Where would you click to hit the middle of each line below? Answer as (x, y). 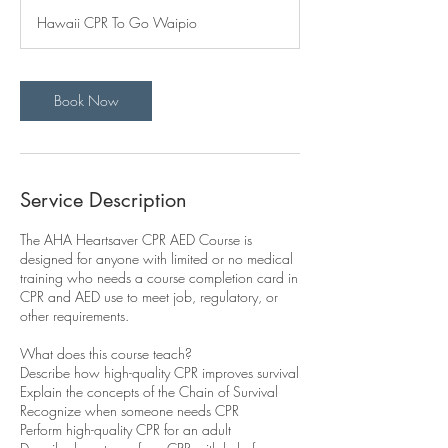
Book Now (86, 100)
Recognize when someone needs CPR (129, 410)
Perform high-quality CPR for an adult (125, 429)
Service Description (103, 200)
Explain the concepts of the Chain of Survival (149, 391)
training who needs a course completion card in (159, 277)
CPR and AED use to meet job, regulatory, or (149, 296)
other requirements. (74, 315)
